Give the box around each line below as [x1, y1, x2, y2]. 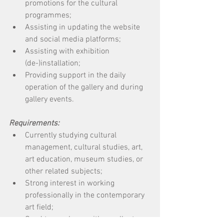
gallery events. [25, 94, 76, 104]
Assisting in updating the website [25, 22, 142, 32]
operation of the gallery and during [25, 82, 145, 92]
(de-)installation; [25, 58, 82, 68]
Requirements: [9, 118, 59, 128]
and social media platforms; [25, 34, 123, 44]
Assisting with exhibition [25, 46, 111, 56]
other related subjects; [25, 166, 104, 176]
